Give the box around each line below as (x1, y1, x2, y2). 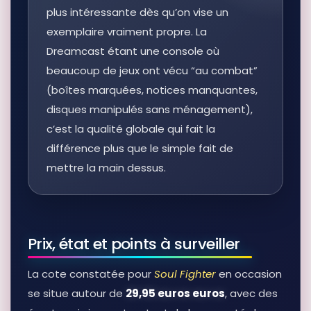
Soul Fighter (154, 267, 216, 282)
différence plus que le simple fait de (47, 141, 233, 156)
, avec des (225, 286, 278, 301)
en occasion (216, 267, 282, 282)
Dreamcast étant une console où (47, 44, 219, 59)
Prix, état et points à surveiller (28, 233, 240, 255)
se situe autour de (28, 286, 126, 301)
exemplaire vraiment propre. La (47, 24, 207, 40)
